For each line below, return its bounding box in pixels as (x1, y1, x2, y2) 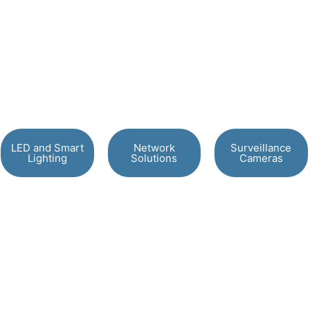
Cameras (239, 152, 283, 165)
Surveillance (230, 141, 292, 154)
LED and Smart (10, 141, 84, 154)
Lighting (27, 152, 67, 165)
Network (133, 141, 175, 154)
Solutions (131, 152, 178, 165)
